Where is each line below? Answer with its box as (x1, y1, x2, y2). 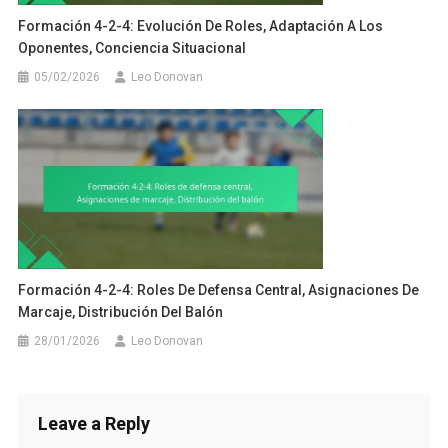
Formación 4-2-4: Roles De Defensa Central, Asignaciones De (18, 281, 420, 298)
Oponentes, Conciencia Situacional (18, 39, 247, 56)
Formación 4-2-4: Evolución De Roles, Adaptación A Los (18, 17, 384, 34)
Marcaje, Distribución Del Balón (18, 303, 224, 320)
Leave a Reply (37, 412, 150, 434)
